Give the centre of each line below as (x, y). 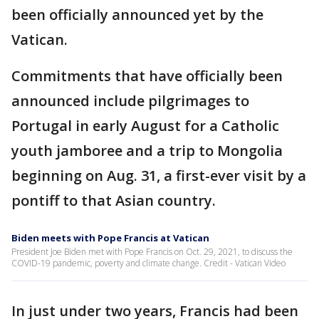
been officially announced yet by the (137, 15)
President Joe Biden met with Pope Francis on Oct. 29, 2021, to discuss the (152, 252)
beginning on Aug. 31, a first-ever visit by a (159, 176)
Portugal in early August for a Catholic (145, 126)
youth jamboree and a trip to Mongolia (147, 151)
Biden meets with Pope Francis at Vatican (110, 238)
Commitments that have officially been (147, 76)
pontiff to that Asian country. (114, 201)
